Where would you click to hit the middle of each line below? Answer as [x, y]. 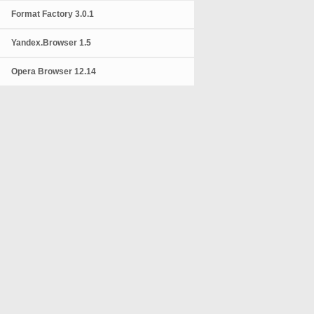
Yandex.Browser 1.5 [52, 43]
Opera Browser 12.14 [54, 71]
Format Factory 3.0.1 [53, 14]
